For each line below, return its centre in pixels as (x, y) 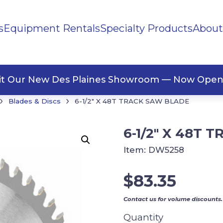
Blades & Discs (35, 101)
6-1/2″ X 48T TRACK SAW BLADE (132, 101)
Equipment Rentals (52, 28)
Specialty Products (146, 28)
